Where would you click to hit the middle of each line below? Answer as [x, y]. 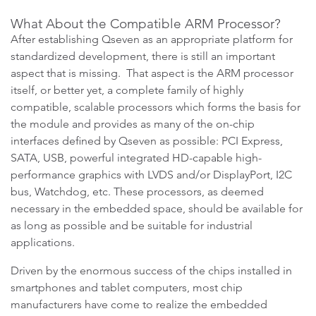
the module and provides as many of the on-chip [133, 124]
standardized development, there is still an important [143, 56]
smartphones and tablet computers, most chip [127, 287]
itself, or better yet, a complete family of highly [127, 90]
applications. [43, 242]
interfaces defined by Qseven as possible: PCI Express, [147, 141]
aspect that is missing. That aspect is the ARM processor [152, 73]
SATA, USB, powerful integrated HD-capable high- [136, 158]
